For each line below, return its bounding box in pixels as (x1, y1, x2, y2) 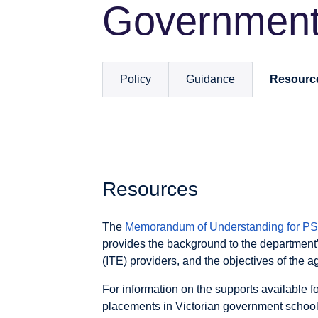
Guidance (186, 73, 235, 86)
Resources (102, 178, 198, 200)
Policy (120, 73, 151, 86)
